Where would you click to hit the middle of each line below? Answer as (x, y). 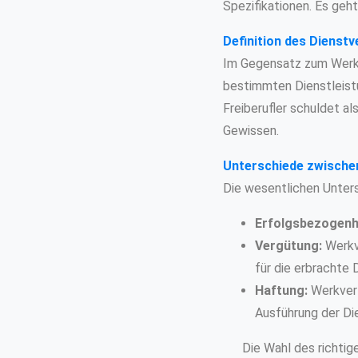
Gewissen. (251, 130)
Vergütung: (288, 245)
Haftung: (281, 290)
